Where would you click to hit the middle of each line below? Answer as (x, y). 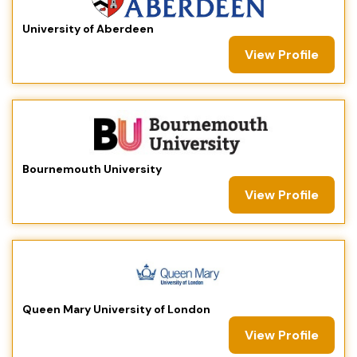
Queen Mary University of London (116, 309)
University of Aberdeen (88, 28)
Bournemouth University (92, 169)
